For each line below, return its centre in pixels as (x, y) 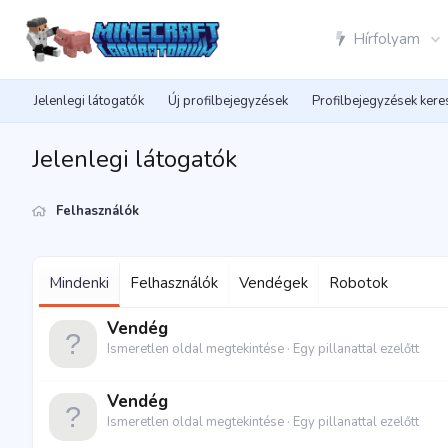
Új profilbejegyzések (228, 101)
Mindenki (79, 283)
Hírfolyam (386, 39)
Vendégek (273, 283)
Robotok (358, 283)
